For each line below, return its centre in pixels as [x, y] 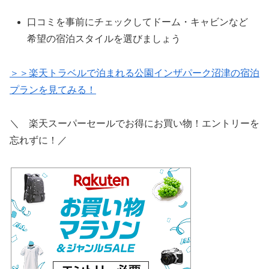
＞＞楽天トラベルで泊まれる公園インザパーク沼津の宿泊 [134, 73]
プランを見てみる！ [53, 89]
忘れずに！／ [38, 141]
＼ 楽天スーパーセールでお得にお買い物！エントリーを [134, 124]
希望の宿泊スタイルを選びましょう [104, 38]
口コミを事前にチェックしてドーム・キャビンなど [138, 22]
